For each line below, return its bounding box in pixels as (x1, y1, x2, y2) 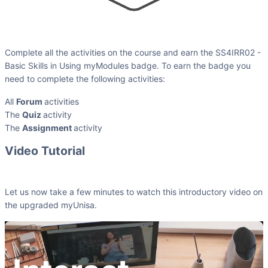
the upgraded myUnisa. (5, 199, 97, 210)
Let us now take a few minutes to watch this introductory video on (5, 186, 263, 197)
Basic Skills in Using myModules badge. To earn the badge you (5, 60, 251, 71)
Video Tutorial (5, 143, 85, 158)
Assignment (22, 122, 74, 133)
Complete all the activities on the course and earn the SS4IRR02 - (5, 47, 261, 57)
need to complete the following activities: (5, 73, 165, 84)
